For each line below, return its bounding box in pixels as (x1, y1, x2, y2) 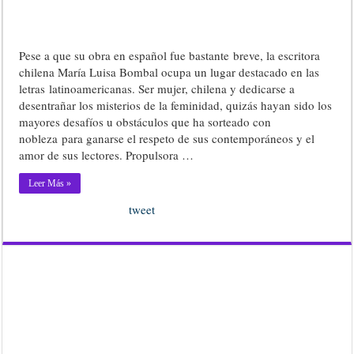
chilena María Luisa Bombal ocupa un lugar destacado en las (19, 63, 320, 80)
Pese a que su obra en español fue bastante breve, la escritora (19, 47, 321, 63)
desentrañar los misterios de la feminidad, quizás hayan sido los (19, 96, 333, 113)
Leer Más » (28, 177, 72, 189)
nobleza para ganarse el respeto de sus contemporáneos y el (19, 130, 315, 146)
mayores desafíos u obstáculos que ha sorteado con (19, 113, 272, 130)
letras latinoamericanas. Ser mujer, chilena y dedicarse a (19, 80, 296, 96)
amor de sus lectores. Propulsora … (19, 146, 194, 163)
